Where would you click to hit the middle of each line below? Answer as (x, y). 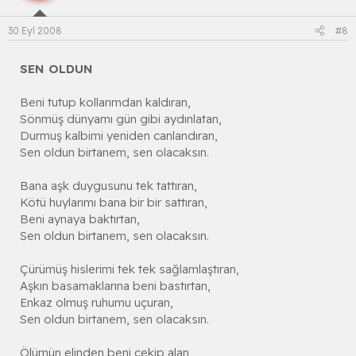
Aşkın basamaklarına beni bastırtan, (115, 285)
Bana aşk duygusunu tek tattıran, (108, 185)
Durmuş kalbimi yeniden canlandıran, (119, 135)
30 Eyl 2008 (35, 30)
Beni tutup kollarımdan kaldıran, (105, 102)
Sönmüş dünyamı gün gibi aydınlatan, (121, 118)
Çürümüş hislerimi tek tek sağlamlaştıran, (130, 269)
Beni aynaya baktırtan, (80, 219)
